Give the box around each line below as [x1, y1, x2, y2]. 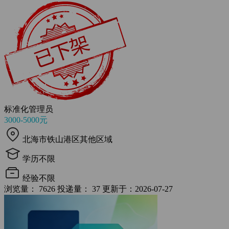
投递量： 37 [57, 185, 100, 193]
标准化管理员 [4, 105, 53, 113]
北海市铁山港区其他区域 [22, 135, 112, 144]
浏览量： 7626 [4, 185, 55, 193]
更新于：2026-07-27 [102, 185, 173, 193]
